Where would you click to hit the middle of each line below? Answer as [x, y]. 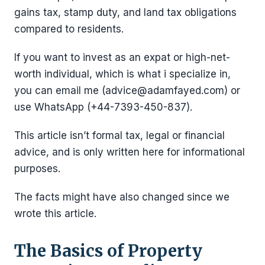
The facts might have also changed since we [122, 197]
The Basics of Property [108, 251]
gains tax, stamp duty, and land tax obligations [125, 12]
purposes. [37, 169]
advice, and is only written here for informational [130, 152]
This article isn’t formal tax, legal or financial [119, 135]
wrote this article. [55, 214]
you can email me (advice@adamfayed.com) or [127, 91]
